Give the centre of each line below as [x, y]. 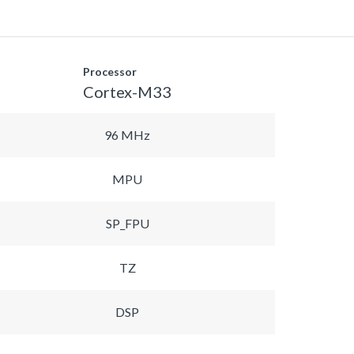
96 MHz [127, 134]
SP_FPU [127, 223]
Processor [110, 71]
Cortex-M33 [127, 91]
